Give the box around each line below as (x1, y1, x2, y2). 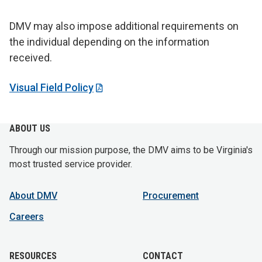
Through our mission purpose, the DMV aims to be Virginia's (9, 144, 253, 156)
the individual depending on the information (9, 36, 209, 49)
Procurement (143, 190, 199, 202)
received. (9, 51, 52, 64)
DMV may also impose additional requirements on (9, 20, 239, 33)
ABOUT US (9, 123, 50, 135)
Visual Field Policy (9, 81, 94, 94)
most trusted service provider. (9, 158, 132, 170)
